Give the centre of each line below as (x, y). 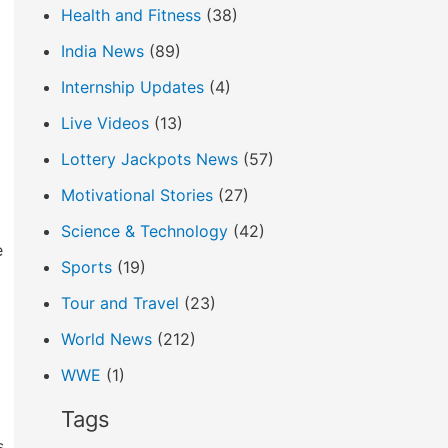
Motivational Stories (137, 195)
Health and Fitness (131, 15)
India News (102, 51)
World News (106, 339)
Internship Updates (132, 87)
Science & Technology (144, 231)
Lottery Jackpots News (149, 159)
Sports (86, 267)
